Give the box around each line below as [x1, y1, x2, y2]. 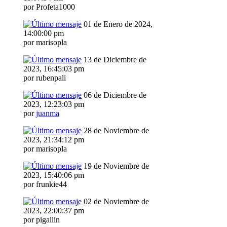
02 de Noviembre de [82, 197, 149, 206]
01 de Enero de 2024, [82, 20, 153, 29]
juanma [36, 109, 59, 118]
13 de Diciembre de [82, 55, 146, 64]
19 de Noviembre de [82, 162, 149, 171]
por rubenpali [23, 73, 66, 83]
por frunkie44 [23, 180, 67, 189]
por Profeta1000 [23, 3, 75, 12]
